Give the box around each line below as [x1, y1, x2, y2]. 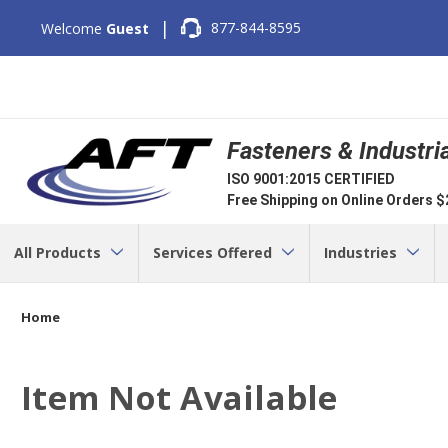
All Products [14, 242, 105, 262]
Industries [323, 242, 401, 262]
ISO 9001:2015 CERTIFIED [227, 170, 396, 187]
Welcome [40, 18, 106, 38]
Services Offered [152, 242, 276, 262]
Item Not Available [21, 374, 338, 420]
